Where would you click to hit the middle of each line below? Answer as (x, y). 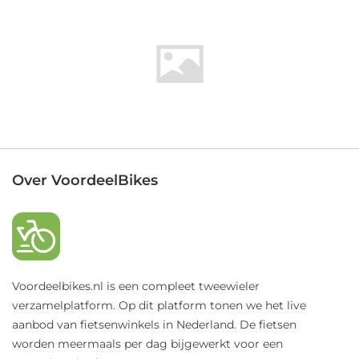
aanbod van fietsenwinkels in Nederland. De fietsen (154, 325)
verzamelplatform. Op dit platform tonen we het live (159, 306)
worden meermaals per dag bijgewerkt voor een (147, 344)
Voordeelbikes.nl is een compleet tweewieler (136, 286)
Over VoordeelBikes (85, 181)
